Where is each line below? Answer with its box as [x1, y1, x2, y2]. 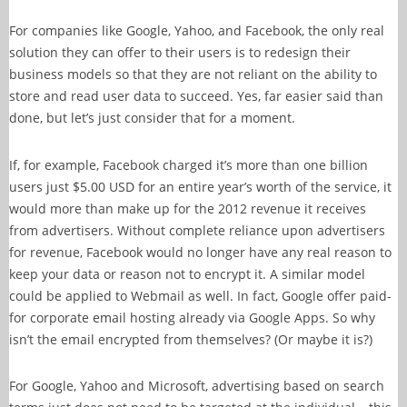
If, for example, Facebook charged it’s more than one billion [9, 155, 368, 174]
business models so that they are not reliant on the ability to [9, 65, 377, 84]
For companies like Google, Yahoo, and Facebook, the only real [9, 22, 384, 40]
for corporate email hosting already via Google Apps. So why [9, 308, 375, 326]
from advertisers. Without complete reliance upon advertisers [9, 221, 385, 239]
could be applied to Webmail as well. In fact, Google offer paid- [9, 286, 392, 304]
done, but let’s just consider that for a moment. [9, 109, 295, 127]
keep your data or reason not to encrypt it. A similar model [9, 264, 365, 283]
